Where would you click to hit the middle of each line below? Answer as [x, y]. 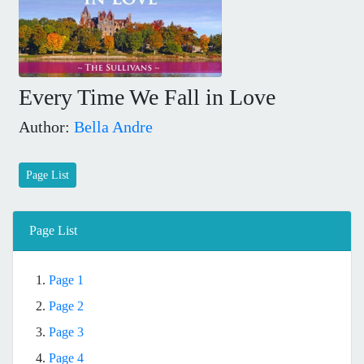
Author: [46, 126]
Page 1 [66, 279]
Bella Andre [113, 126]
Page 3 [66, 331]
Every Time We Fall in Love [147, 97]
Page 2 [66, 305]
